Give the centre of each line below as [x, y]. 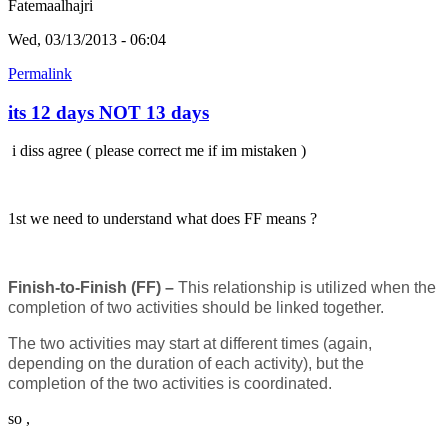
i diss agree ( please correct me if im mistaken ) [159, 151]
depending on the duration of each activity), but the [186, 364]
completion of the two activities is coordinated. [170, 384]
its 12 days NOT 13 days [108, 112]
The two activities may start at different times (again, [190, 344]
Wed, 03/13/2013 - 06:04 [87, 39]
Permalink [40, 73]
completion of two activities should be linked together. [196, 308]
